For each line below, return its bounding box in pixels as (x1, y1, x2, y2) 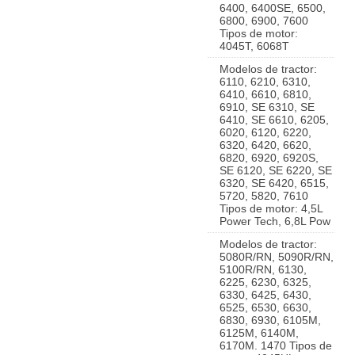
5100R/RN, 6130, (219, 263, 307, 276)
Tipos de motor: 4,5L (219, 202, 323, 215)
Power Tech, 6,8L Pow (219, 215, 330, 227)
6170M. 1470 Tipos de (219, 339, 332, 352)
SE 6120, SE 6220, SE (219, 164, 332, 177)
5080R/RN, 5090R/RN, (219, 250, 334, 263)
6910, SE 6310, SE (219, 101, 315, 113)
